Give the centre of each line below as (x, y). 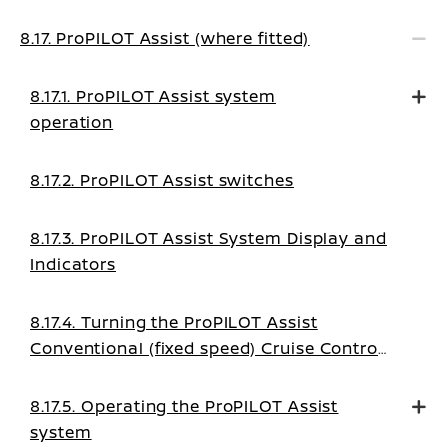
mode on (68, 374)
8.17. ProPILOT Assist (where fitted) (165, 38)
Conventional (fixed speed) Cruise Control (206, 348)
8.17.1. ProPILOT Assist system (153, 96)
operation (72, 122)
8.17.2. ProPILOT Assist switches (162, 180)
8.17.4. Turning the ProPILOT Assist (174, 322)
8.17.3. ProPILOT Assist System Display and (208, 238)
